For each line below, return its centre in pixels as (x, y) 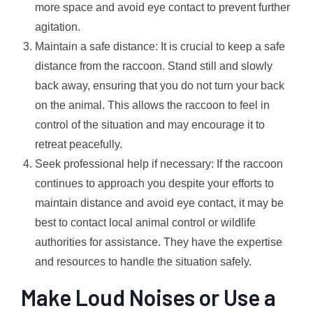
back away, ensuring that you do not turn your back (160, 85)
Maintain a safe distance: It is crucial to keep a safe (160, 46)
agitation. (58, 27)
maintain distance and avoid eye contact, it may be (159, 203)
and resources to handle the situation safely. (143, 261)
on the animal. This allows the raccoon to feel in (152, 105)
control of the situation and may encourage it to (150, 124)
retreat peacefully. (79, 144)
